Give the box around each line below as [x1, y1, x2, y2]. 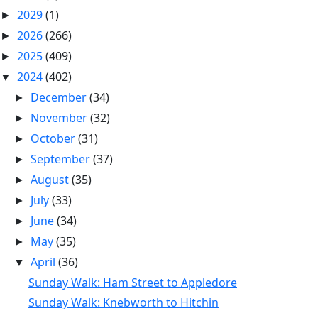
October [31, 131, 79, 146]
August [31, 172, 72, 187]
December [31, 89, 90, 105]
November [31, 110, 91, 126]
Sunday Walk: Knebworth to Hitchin [28, 295, 219, 310]
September [31, 151, 94, 167]
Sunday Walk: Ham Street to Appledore [28, 275, 237, 290]
